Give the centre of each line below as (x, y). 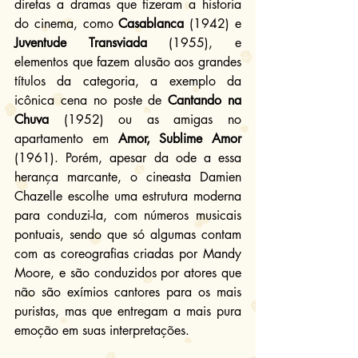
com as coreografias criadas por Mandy (128, 253)
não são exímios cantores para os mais (128, 292)
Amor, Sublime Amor (179, 138)
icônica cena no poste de (88, 100)
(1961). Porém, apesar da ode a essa (128, 157)
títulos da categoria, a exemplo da (128, 81)
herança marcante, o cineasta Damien (128, 177)
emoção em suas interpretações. (102, 330)
